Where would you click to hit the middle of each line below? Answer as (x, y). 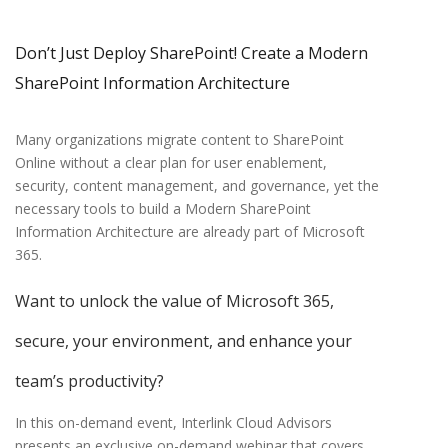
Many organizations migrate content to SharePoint (179, 140)
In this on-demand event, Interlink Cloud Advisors (173, 423)
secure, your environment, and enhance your (183, 341)
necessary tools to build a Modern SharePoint (163, 209)
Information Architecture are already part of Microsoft (190, 232)
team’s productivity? (89, 381)
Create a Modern (304, 53)
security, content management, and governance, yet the (197, 186)
